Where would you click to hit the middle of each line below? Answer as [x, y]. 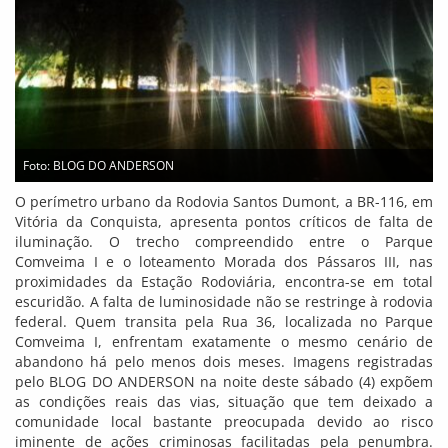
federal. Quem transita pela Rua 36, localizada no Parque [224, 322]
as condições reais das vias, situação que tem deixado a [224, 402]
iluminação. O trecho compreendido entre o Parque [224, 242]
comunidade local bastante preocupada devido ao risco [224, 422]
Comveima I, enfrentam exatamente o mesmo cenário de [224, 342]
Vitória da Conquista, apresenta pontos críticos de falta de [224, 222]
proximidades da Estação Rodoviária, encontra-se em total [224, 282]
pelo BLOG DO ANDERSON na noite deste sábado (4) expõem [224, 382]
